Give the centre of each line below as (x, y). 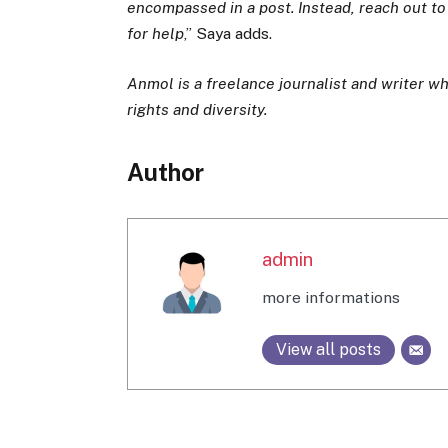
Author (166, 173)
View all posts (328, 350)
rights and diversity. (197, 110)
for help (156, 34)
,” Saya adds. (228, 34)
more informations (330, 298)
